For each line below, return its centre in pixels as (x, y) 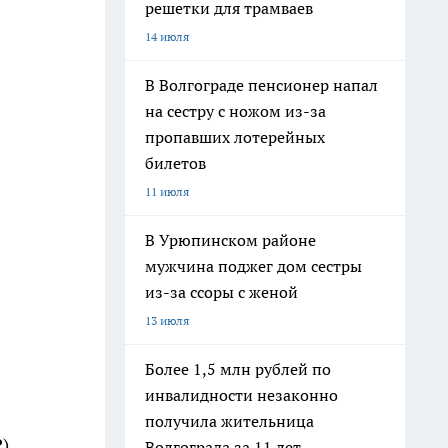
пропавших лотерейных (235, 137)
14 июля (167, 36)
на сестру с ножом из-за (235, 111)
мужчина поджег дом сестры (253, 266)
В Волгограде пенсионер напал (261, 85)
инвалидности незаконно (241, 395)
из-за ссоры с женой (221, 292)
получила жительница (229, 421)
